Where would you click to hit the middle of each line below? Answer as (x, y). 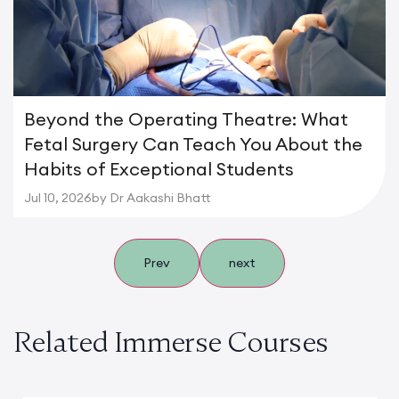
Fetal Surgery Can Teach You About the (193, 144)
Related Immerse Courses (171, 342)
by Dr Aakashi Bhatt (151, 198)
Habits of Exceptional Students (159, 169)
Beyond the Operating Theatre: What (186, 119)
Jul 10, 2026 (58, 198)
